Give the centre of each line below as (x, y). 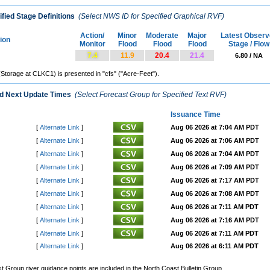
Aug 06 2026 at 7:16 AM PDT (215, 220)
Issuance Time (196, 114)
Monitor (92, 44)
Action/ (92, 36)
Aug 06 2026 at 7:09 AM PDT (215, 167)
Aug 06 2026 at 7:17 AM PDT (215, 180)
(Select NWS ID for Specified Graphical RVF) (150, 17)
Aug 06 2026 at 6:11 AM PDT (215, 246)
